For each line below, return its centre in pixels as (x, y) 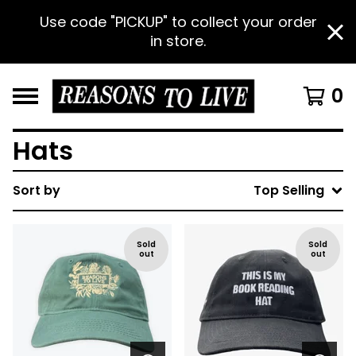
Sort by (37, 190)
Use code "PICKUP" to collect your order (178, 22)
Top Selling (289, 190)
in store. (178, 41)
